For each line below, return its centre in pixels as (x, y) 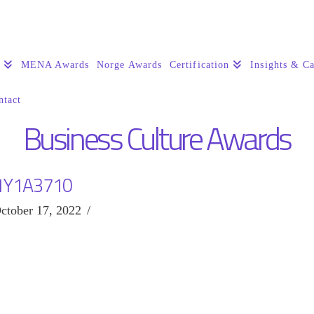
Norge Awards (129, 64)
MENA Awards (55, 64)
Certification (199, 64)
